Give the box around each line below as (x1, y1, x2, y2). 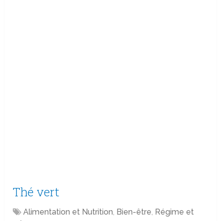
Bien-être (116, 207, 152, 217)
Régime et (155, 207, 194, 217)
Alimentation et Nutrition (23, 207, 113, 217)
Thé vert (13, 184, 60, 200)
